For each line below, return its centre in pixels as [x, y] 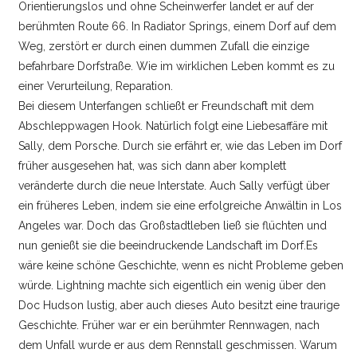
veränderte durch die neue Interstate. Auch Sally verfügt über [175, 185]
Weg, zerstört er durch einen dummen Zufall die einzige [164, 46]
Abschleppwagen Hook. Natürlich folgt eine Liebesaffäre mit [173, 126]
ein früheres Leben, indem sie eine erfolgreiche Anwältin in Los [180, 205]
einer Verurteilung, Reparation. [96, 86]
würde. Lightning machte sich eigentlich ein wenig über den [173, 285]
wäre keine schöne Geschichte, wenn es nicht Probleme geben [181, 265]
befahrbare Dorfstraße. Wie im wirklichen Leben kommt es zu [177, 66]
